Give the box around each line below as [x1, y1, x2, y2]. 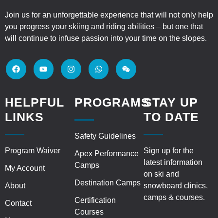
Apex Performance [74, 149, 139, 158]
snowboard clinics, [144, 181, 208, 190]
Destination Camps [74, 178, 141, 187]
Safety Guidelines [74, 131, 136, 140]
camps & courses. [144, 193, 205, 201]
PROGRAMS [74, 95, 150, 109]
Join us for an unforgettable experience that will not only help [5, 11, 213, 19]
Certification [74, 196, 116, 204]
